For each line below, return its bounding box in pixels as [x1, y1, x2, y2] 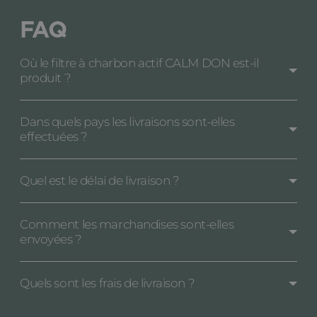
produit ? [20, 71, 71, 86]
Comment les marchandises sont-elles [20, 217, 234, 232]
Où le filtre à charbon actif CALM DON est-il [20, 56, 259, 71]
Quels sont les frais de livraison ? [20, 276, 195, 291]
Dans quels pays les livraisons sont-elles [20, 115, 235, 129]
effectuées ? [20, 129, 88, 144]
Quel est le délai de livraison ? [20, 173, 180, 188]
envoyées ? [20, 232, 82, 247]
